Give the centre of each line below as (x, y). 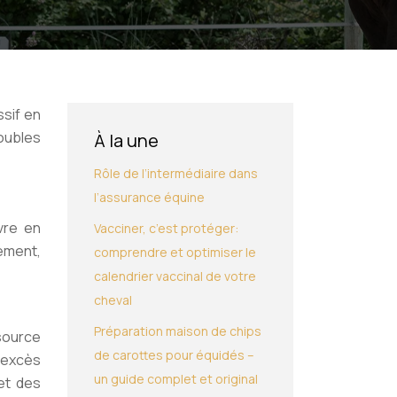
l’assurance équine (149, 197)
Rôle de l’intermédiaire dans (176, 173)
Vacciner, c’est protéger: (166, 228)
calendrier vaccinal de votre (175, 276)
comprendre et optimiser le (175, 252)
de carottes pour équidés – (174, 355)
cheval (113, 300)
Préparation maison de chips (178, 331)
